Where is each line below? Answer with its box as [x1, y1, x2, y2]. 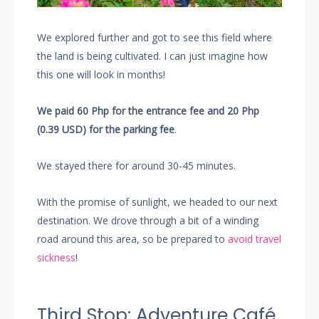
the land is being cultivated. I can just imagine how [37, 49, 268, 63]
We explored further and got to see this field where [37, 31, 273, 45]
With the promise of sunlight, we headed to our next [37, 195, 278, 209]
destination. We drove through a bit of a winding [37, 214, 259, 228]
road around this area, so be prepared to [37, 232, 229, 246]
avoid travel [228, 232, 282, 246]
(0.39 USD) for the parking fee [37, 122, 175, 137]
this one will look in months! [37, 68, 166, 82]
